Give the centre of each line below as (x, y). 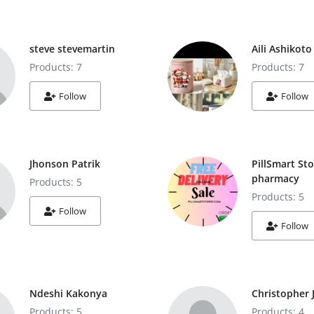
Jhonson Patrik (64, 164)
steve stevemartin (72, 49)
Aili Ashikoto (282, 49)
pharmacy (275, 178)
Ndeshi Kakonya (68, 293)
